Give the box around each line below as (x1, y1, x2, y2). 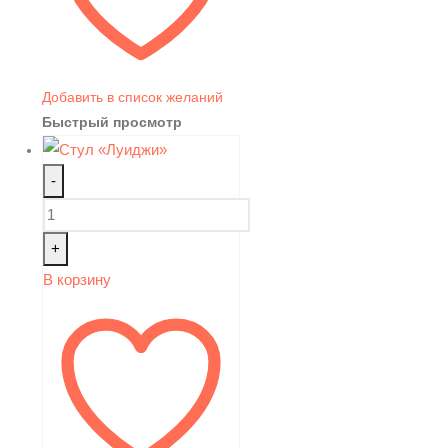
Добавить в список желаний (42, 88, 223, 105)
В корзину (43, 271, 111, 289)
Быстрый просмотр (42, 113, 182, 130)
